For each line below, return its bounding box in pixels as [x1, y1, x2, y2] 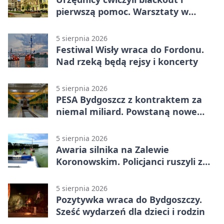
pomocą [56, 167, 91, 180]
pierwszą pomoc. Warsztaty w [56, 5, 188, 18]
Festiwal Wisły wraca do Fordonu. [56, 43, 204, 56]
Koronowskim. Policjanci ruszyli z [56, 155, 202, 168]
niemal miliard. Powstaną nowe [56, 105, 197, 118]
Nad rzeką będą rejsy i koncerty [56, 55, 198, 68]
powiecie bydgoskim [56, 17, 146, 30]
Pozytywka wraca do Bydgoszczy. [56, 193, 202, 206]
